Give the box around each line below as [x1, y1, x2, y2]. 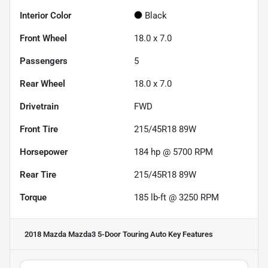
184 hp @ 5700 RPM [134, 146, 213, 157]
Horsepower [20, 146, 68, 157]
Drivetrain [20, 100, 59, 112]
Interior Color [20, 10, 71, 21]
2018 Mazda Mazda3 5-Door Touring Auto [25, 229, 166, 239]
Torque [20, 191, 47, 203]
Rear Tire [20, 169, 56, 180]
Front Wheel [20, 32, 67, 44]
